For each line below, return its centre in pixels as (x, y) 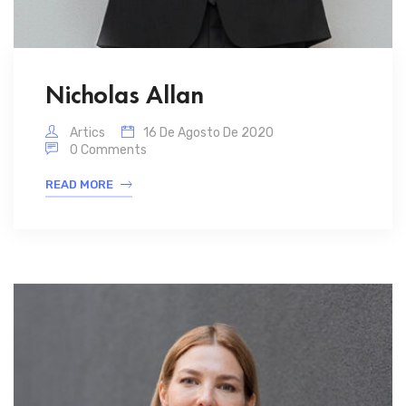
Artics (86, 132)
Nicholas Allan (125, 94)
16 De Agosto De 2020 (208, 132)
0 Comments (108, 150)
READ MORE (79, 184)
